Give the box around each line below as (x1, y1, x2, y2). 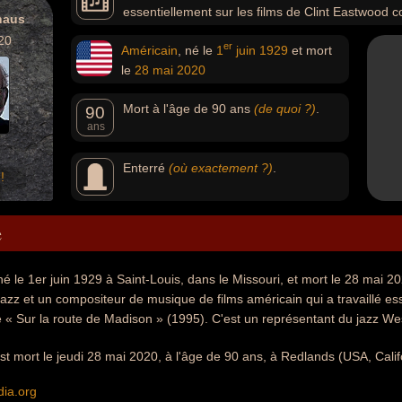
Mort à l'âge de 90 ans (123, 101, 254, 116)
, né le (178, 43, 216, 57)
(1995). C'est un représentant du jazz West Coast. (76, 24, 361, 39)
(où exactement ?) (169, 161, 273, 175)
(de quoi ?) (254, 101, 316, 116)
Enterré (123, 161, 169, 175)
